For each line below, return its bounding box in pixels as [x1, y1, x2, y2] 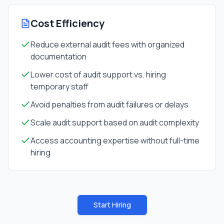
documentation [30, 51, 86, 62]
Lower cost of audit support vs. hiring [30, 69, 166, 80]
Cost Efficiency [30, 16, 104, 30]
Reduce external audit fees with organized [30, 39, 184, 50]
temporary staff [30, 81, 88, 92]
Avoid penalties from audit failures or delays [30, 99, 188, 110]
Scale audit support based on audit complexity [30, 117, 199, 128]
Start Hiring [93, 200, 131, 209]
